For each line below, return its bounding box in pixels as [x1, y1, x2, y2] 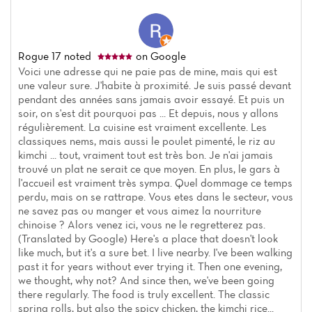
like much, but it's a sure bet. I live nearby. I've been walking [18, 245, 292, 260]
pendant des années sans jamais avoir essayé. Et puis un [18, 92, 284, 107]
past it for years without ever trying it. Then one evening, [18, 259, 282, 274]
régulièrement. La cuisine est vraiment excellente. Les [18, 120, 267, 134]
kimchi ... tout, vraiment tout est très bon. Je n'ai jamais [18, 148, 273, 162]
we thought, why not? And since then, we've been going [18, 273, 274, 288]
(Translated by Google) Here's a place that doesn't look [18, 231, 278, 246]
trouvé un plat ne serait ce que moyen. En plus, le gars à [18, 162, 280, 176]
